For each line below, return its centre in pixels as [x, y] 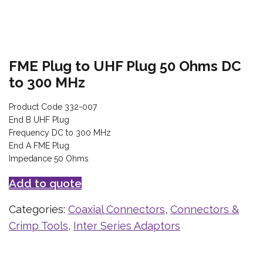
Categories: [38, 209]
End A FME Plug [39, 146]
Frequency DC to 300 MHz [60, 133]
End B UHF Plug [39, 120]
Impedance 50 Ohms [49, 159]
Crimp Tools [38, 226]
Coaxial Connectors [117, 209]
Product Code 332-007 [53, 107]
